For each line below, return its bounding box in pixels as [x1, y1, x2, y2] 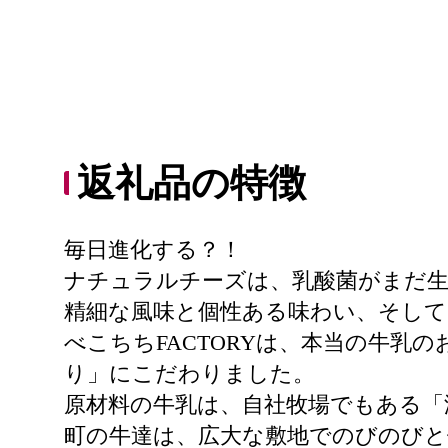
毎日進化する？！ [64, 237, 242, 262]
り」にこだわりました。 [64, 361, 315, 386]
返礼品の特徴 [77, 162, 306, 204]
